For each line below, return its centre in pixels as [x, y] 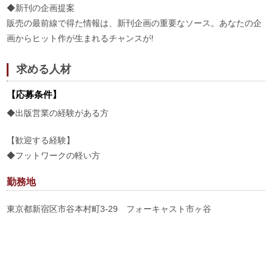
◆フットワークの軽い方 [54, 155]
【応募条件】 [34, 94]
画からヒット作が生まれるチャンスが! [80, 38]
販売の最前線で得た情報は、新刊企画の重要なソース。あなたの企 [134, 23]
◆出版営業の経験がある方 [58, 113]
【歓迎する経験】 [41, 140]
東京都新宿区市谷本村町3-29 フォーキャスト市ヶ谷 [109, 209]
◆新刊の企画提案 [41, 8]
